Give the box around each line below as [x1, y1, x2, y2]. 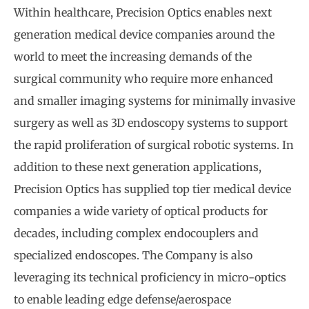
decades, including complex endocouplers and [14, 226, 259, 241]
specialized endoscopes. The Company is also [14, 248, 252, 263]
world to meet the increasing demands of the [14, 50, 252, 64]
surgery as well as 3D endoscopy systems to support [14, 116, 288, 130]
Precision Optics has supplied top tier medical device [14, 182, 291, 197]
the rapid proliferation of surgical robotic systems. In [14, 138, 294, 152]
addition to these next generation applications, [14, 160, 261, 175]
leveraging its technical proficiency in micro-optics [14, 270, 286, 285]
